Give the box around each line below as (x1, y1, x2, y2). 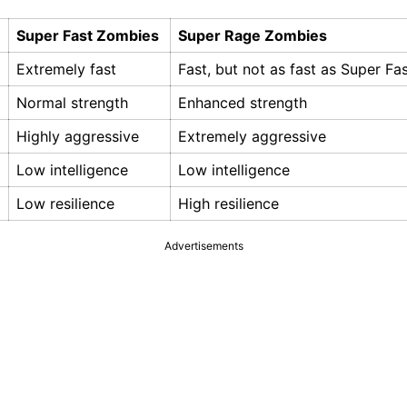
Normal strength (16, 94, 128, 113)
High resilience (178, 194, 279, 213)
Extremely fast (16, 60, 116, 79)
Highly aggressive (16, 127, 139, 146)
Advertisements (164, 239, 243, 253)
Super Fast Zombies (16, 26, 159, 45)
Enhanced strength (178, 94, 307, 113)
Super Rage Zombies (178, 26, 327, 45)
